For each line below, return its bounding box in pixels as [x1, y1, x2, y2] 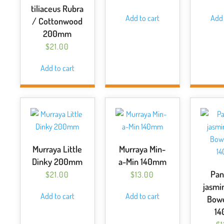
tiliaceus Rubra [31, 3, 84, 14]
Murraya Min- [119, 143, 166, 154]
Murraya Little [32, 143, 82, 154]
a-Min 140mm [118, 156, 166, 167]
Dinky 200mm [32, 156, 83, 167]
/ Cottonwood [32, 15, 83, 26]
